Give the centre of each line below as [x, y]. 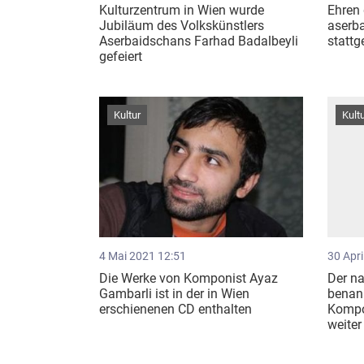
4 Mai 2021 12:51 [143, 256]
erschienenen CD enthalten [175, 309]
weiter [344, 324]
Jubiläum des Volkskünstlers [182, 26]
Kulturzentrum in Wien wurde [182, 11]
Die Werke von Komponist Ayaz [188, 278]
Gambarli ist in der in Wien [174, 293]
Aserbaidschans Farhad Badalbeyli [199, 41]
